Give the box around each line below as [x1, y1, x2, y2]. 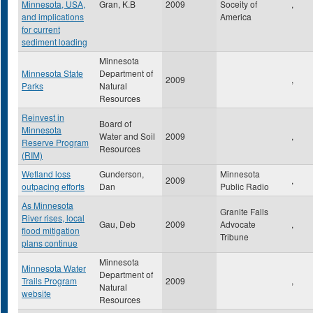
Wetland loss [22, 168, 71, 180]
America [220, 10, 252, 22]
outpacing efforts [22, 180, 85, 192]
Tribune [220, 231, 249, 242]
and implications [22, 10, 84, 22]
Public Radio [220, 180, 269, 192]
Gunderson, [99, 168, 144, 180]
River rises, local [22, 212, 85, 224]
